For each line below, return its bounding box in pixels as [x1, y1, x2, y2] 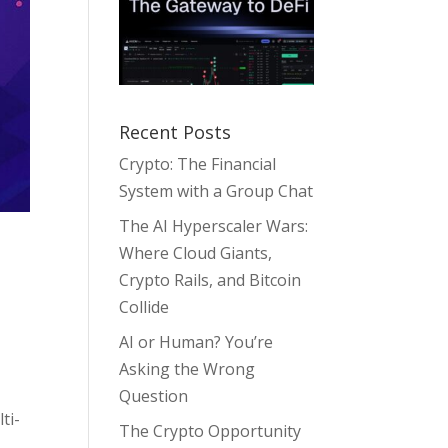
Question [119, 384, 189, 407]
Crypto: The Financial [119, 152, 277, 175]
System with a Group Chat [119, 179, 314, 202]
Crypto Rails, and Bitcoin [119, 268, 302, 291]
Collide [119, 295, 170, 318]
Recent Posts [119, 119, 232, 144]
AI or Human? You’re [119, 330, 274, 353]
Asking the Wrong [119, 357, 256, 380]
